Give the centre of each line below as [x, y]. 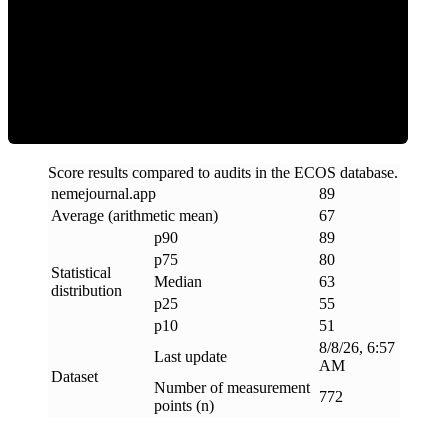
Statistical [81, 272]
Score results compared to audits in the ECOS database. [223, 172]
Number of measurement [232, 387]
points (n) [184, 405]
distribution [86, 290]
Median [178, 281]
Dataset [74, 376]
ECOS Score [208, 59]
